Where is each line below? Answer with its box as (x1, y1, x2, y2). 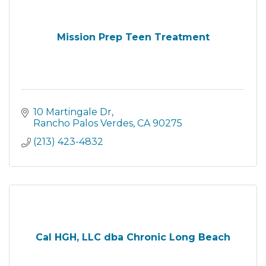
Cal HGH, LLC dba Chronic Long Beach (36, 231, 230, 243)
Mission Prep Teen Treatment (56, 31, 210, 43)
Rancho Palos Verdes (33, 117, 133, 129)
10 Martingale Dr (33, 106, 112, 118)
